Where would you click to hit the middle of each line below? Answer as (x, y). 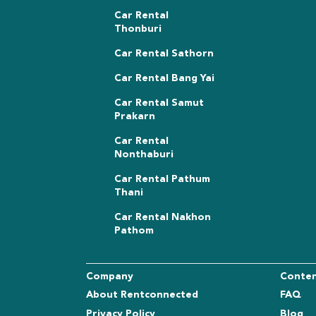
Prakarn (135, 116)
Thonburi (138, 29)
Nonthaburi (144, 154)
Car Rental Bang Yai (164, 78)
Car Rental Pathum (162, 179)
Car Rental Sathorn (164, 53)
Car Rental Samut (159, 103)
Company (110, 276)
